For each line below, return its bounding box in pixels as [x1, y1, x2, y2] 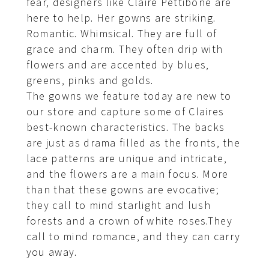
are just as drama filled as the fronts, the [26, 136, 240, 151]
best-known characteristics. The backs [26, 120, 225, 136]
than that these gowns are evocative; [26, 183, 219, 198]
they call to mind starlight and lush [26, 198, 211, 214]
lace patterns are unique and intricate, [26, 151, 227, 167]
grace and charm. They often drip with [26, 42, 223, 58]
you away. [26, 245, 77, 261]
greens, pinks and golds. [26, 73, 154, 89]
